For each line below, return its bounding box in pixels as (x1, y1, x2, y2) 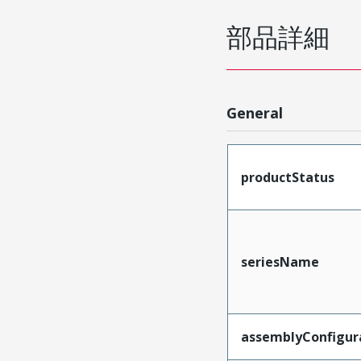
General (226, 102, 284, 122)
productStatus (240, 168, 334, 186)
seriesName (240, 252, 319, 271)
